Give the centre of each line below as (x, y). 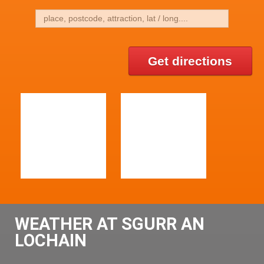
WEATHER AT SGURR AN (110, 224)
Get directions (190, 61)
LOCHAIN (51, 241)
